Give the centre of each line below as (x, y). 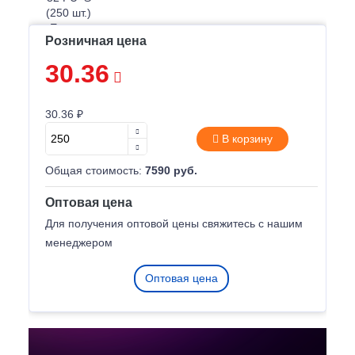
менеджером (79, 242)
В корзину (245, 138)
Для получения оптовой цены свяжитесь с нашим (174, 223)
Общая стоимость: (95, 170)
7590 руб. (171, 170)
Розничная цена (96, 41)
